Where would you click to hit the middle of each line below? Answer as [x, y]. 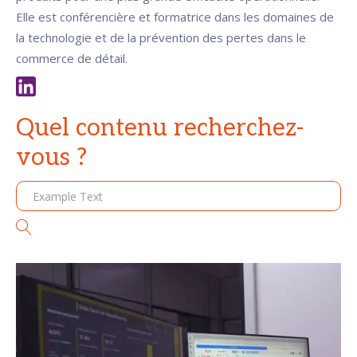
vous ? [51, 158]
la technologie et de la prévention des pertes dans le [161, 37]
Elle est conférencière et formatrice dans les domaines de [175, 17]
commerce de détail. [72, 58]
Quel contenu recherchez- [160, 128]
